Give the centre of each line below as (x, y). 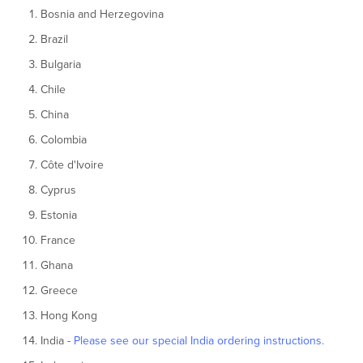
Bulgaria (61, 64)
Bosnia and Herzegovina (102, 14)
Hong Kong (69, 315)
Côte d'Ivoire (72, 164)
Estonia (59, 215)
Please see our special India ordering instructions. (199, 340)
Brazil (54, 39)
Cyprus (58, 190)
